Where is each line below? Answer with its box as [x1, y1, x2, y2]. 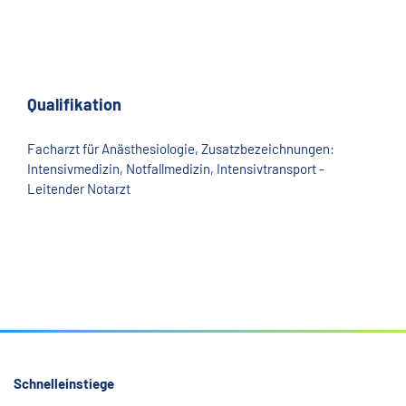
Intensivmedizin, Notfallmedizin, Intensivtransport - [27, 160, 324, 177]
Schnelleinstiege [14, 375, 114, 391]
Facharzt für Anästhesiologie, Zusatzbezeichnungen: [27, 140, 334, 157]
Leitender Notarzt [27, 180, 130, 197]
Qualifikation [27, 94, 121, 114]
